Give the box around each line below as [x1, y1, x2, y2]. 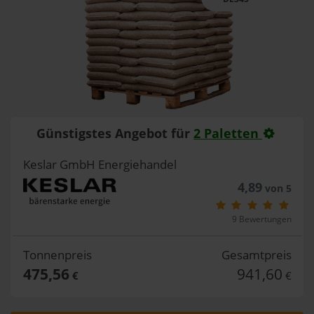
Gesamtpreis [221, 246, 292, 263]
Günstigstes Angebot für [36, 125, 194, 142]
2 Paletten [193, 125, 263, 142]
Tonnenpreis [22, 246, 92, 263]
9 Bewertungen [231, 212, 292, 225]
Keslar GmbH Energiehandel [22, 156, 177, 172]
